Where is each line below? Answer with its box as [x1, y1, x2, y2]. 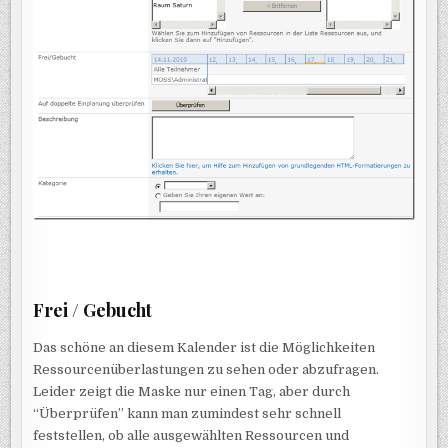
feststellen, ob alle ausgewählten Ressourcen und [33, 427, 350, 443]
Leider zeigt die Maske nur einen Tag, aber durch [33, 383, 351, 399]
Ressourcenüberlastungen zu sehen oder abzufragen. [33, 361, 380, 377]
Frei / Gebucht [33, 297, 153, 322]
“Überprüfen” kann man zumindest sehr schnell [33, 405, 342, 421]
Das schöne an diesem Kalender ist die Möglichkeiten [33, 339, 376, 355]
